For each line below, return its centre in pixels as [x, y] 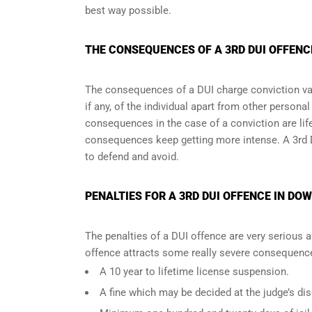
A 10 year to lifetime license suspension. [194, 272]
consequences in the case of [154, 123]
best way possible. [128, 10]
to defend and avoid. [132, 157]
